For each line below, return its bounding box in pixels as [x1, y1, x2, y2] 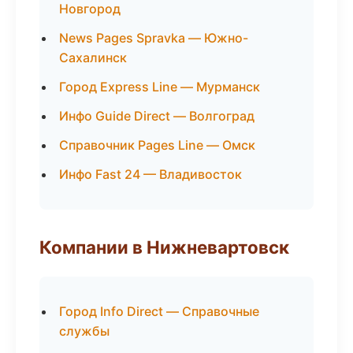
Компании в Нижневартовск [39, 236, 289, 258]
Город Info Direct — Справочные [59, 303, 259, 319]
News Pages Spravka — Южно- [59, 30, 248, 46]
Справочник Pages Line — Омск [59, 137, 255, 153]
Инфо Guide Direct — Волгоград [59, 108, 255, 124]
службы [59, 323, 110, 339]
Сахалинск [59, 50, 127, 65]
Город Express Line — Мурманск [59, 79, 260, 95]
